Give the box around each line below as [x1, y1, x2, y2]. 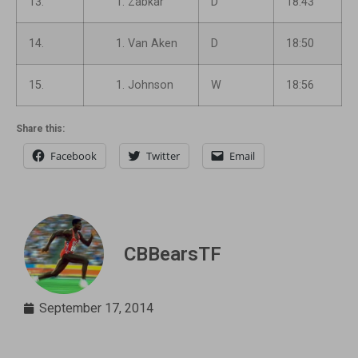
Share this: [16, 123, 65, 135]
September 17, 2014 [39, 300, 153, 316]
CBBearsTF [124, 243, 221, 266]
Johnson [128, 78, 173, 93]
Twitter [146, 149, 180, 164]
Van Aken [128, 37, 177, 51]
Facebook [50, 149, 97, 164]
